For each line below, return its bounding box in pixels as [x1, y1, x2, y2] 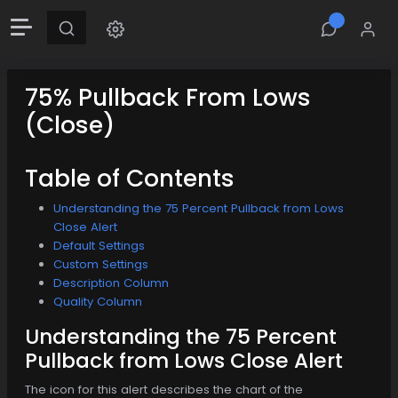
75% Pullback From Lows [25, 80, 311, 114]
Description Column [53, 274, 169, 291]
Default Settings [53, 236, 145, 254]
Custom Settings [53, 255, 148, 273]
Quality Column [53, 292, 142, 310]
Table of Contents [25, 161, 235, 195]
